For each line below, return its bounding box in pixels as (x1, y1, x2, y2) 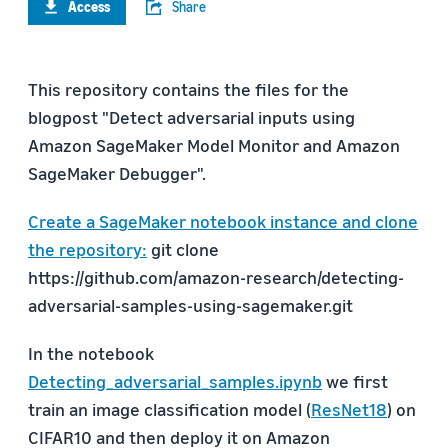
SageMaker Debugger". (28, 162, 206, 184)
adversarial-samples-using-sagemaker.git (28, 294, 353, 316)
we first (322, 370, 388, 392)
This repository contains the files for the (28, 78, 349, 100)
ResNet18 (311, 398, 387, 420)
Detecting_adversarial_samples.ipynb (28, 370, 322, 392)
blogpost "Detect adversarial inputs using (28, 106, 355, 128)
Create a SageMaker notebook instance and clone (28, 210, 418, 232)
